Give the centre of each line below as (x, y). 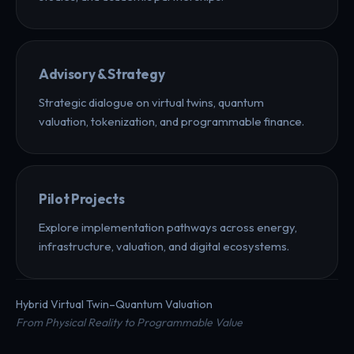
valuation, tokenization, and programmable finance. (171, 121)
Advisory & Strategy (102, 73)
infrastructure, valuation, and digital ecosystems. (164, 246)
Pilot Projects (82, 198)
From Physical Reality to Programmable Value (129, 322)
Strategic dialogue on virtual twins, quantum (151, 102)
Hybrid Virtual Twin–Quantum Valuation (114, 304)
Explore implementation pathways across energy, (168, 227)
